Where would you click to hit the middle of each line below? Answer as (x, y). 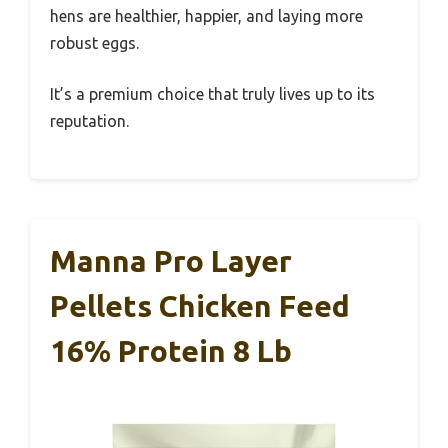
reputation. (89, 120)
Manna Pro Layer (171, 260)
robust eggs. (94, 42)
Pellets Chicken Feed (200, 305)
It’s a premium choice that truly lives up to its (212, 93)
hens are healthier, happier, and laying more (206, 15)
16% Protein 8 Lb (171, 350)
